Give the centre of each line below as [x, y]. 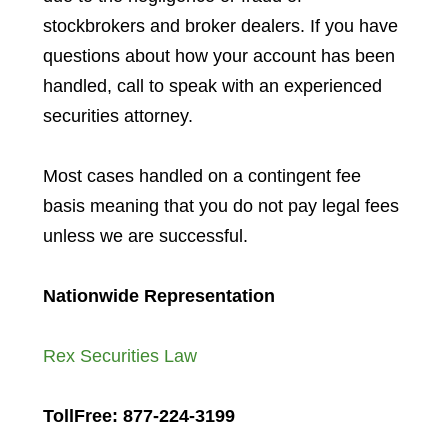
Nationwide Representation [158, 295]
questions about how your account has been [218, 55]
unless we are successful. [145, 235]
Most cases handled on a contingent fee [201, 175]
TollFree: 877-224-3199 [138, 415]
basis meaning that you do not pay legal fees [220, 205]
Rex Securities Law [119, 355]
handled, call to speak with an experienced [212, 85]
